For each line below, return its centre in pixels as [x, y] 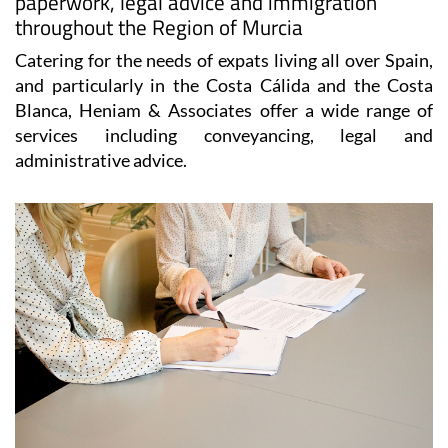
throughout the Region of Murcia [159, 27]
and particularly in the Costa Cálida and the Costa [224, 85]
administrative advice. [101, 160]
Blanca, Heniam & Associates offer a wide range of [224, 110]
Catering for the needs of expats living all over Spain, [224, 60]
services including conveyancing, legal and [224, 135]
